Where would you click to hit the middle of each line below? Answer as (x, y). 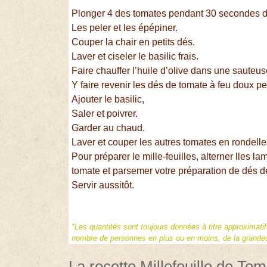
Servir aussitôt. (103, 185)
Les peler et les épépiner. (125, 28)
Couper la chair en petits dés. (133, 42)
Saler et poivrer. (105, 114)
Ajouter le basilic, (108, 100)
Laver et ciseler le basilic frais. (135, 57)
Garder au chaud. (108, 128)
